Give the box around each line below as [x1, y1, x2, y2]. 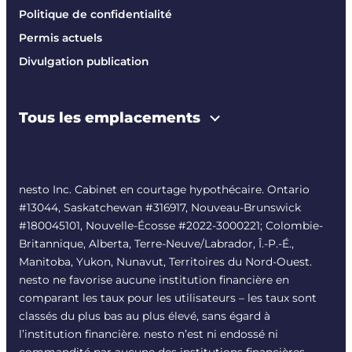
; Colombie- [260, 219, 323, 233]
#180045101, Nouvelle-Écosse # [19, 219, 186, 233]
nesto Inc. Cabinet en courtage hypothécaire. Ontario [19, 183, 310, 196]
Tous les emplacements [19, 108, 204, 127]
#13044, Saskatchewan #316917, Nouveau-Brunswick [19, 201, 301, 214]
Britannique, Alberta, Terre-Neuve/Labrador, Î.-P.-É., [19, 237, 294, 251]
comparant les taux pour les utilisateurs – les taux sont [19, 291, 317, 305]
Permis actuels [19, 31, 102, 45]
